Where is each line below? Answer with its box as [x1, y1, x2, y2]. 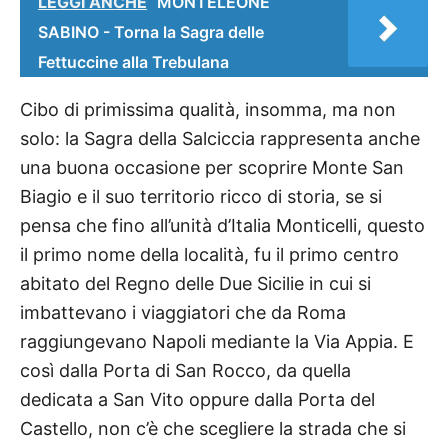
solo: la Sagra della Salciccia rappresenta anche [20, 128, 420, 150]
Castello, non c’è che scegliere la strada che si [20, 418, 406, 440]
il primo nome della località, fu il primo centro [20, 244, 399, 266]
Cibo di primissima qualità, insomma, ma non [20, 99, 396, 121]
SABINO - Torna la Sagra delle [38, 22, 264, 43]
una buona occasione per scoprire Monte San [20, 157, 404, 179]
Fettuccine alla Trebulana [38, 52, 229, 73]
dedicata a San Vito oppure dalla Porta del [20, 389, 375, 411]
